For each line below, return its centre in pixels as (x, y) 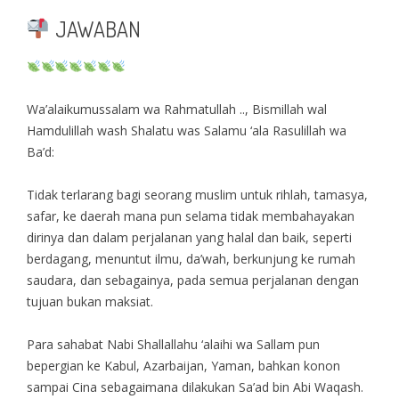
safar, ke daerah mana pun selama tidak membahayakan (190, 216)
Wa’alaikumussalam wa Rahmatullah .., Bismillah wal (176, 109)
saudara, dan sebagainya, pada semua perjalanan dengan (192, 280)
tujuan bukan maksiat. (90, 301)
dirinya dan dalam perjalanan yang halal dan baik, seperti (189, 237)
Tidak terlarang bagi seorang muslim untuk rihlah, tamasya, (197, 194)
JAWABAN (95, 28)
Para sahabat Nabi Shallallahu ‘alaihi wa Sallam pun (173, 344)
